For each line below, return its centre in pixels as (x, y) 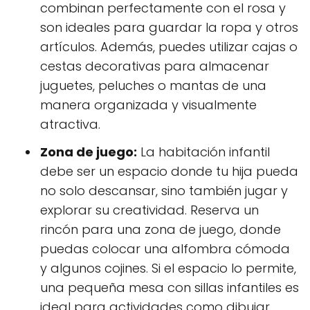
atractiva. (70, 124)
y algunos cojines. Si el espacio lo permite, (168, 268)
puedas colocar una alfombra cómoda (165, 249)
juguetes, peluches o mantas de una (153, 85)
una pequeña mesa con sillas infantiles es (170, 288)
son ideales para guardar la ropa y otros (169, 27)
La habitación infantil (203, 152)
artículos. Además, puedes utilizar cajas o (169, 47)
